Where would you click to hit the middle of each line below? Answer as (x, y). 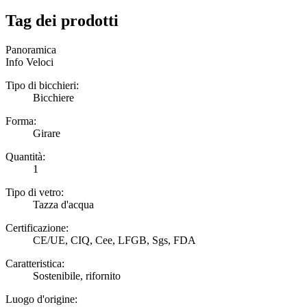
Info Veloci (29, 62)
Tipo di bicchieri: (42, 85)
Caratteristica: (35, 263)
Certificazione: (37, 228)
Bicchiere (53, 97)
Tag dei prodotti (62, 21)
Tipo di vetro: (35, 192)
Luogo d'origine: (41, 299)
